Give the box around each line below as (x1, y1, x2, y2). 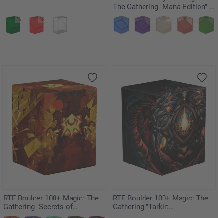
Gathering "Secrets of (3, 202, 73, 211)
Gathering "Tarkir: (113, 202, 169, 211)
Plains (113, 11, 133, 20)
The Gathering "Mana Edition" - (113, 2, 211, 11)
